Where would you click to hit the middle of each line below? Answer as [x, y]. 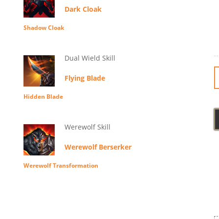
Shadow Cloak [44, 28]
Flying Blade [85, 78]
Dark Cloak [83, 9]
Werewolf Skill [87, 127]
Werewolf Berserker [98, 147]
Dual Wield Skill [90, 58]
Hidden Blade [43, 97]
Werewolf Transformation [61, 166]
